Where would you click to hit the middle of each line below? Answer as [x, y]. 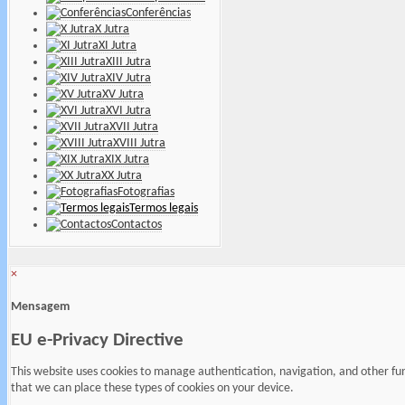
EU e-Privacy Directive [97, 340]
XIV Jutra [128, 78]
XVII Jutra [134, 127]
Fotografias [146, 192]
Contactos [137, 224]
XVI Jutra [128, 110]
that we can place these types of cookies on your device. [152, 389]
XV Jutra [123, 94]
